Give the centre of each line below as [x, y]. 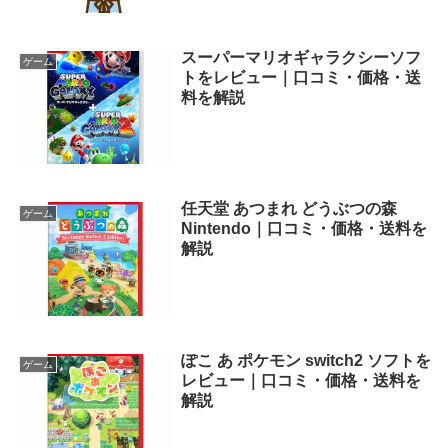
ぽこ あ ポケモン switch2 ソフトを [305, 360]
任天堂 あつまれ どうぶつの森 [288, 209]
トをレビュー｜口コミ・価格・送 [300, 77]
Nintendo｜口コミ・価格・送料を [303, 229]
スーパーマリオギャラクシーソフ [300, 57]
